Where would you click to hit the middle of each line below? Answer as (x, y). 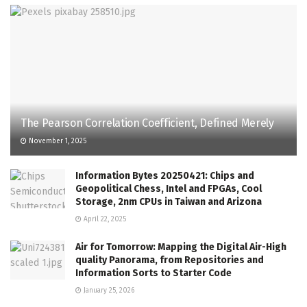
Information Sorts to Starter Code (153, 273)
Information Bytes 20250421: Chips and (165, 175)
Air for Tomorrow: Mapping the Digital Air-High (181, 247)
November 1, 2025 (57, 141)
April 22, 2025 (104, 219)
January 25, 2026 (108, 290)
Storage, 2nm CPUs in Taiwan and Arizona (169, 201)
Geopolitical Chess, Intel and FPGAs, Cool (169, 188)
